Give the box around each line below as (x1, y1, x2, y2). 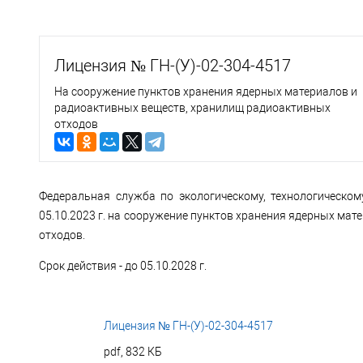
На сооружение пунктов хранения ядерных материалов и (54, 85, 357, 98)
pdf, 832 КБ (104, 345, 162, 358)
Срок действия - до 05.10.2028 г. (39, 259, 207, 272)
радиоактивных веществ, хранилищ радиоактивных (54, 101, 331, 114)
